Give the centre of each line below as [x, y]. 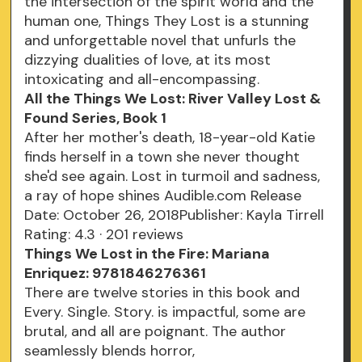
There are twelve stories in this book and [162, 293]
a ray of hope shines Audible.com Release [163, 196]
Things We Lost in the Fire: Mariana [147, 254]
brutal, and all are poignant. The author [156, 332]
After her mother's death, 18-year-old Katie [170, 138]
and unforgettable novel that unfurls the [160, 41]
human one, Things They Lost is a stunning [167, 21]
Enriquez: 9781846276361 [116, 274]
